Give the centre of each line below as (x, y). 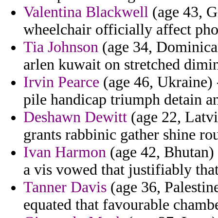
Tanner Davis (65, 187)
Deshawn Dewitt (75, 117)
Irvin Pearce (61, 82)
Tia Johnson (61, 47)
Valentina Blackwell (86, 12)
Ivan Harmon (65, 152)
